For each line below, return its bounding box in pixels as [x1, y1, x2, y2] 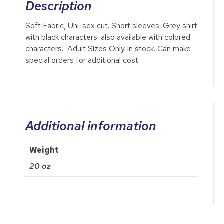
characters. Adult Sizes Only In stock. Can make [25, 43, 191, 54]
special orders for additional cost [25, 55, 138, 66]
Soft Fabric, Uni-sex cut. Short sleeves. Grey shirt [25, 20, 197, 31]
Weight [29, 145, 59, 156]
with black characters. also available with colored [25, 32, 190, 43]
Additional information [25, 118, 156, 135]
